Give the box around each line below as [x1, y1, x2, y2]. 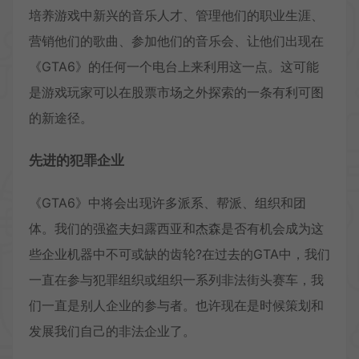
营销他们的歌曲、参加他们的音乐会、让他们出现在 [29, 32, 324, 49]
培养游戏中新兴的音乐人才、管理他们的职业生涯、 [29, 6, 324, 23]
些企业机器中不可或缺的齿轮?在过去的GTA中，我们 [29, 245, 330, 262]
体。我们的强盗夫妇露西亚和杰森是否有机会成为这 [29, 220, 324, 236]
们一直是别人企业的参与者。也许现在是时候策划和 [29, 296, 324, 313]
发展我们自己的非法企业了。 [29, 322, 196, 339]
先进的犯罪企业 [29, 151, 124, 168]
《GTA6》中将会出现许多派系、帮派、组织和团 [29, 194, 306, 211]
